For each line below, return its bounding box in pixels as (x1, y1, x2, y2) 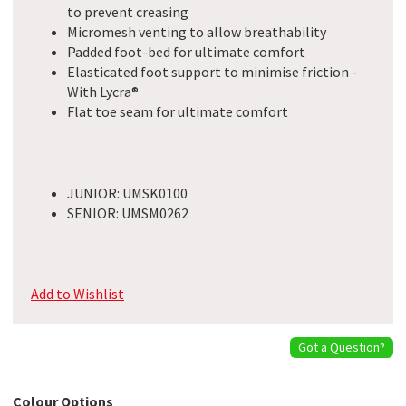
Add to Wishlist (31, 285, 124, 304)
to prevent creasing (67, 3, 188, 21)
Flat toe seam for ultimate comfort (67, 102, 288, 121)
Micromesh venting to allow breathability (67, 23, 326, 41)
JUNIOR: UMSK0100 (67, 183, 188, 202)
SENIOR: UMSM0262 (67, 203, 188, 222)
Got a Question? (298, 339, 386, 356)
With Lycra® (67, 82, 139, 101)
